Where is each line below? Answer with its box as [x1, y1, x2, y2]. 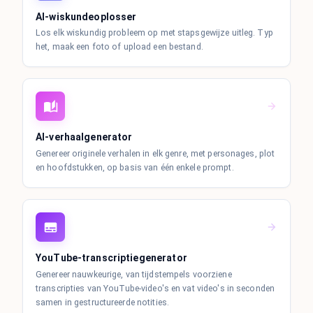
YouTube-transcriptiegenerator [36, 252, 187, 264]
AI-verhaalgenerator [36, 131, 133, 143]
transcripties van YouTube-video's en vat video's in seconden [36, 282, 275, 293]
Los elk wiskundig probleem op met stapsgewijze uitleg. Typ [36, 27, 273, 38]
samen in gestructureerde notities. [36, 296, 169, 307]
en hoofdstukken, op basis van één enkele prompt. [36, 162, 234, 173]
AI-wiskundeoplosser [36, 10, 137, 22]
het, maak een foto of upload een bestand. [36, 41, 203, 52]
